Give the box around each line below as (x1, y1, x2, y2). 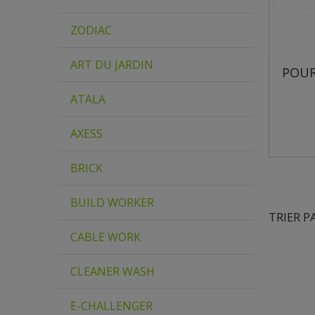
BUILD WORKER (70, 195, 154, 210)
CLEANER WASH (70, 264, 155, 279)
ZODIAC (70, 22, 112, 38)
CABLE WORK (70, 229, 141, 245)
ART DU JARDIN (70, 57, 153, 72)
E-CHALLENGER (70, 298, 153, 314)
